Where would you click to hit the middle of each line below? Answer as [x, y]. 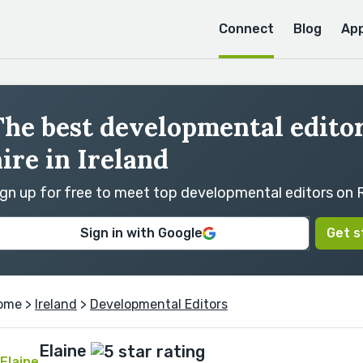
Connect [246, 29]
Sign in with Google [141, 233]
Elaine [63, 351]
